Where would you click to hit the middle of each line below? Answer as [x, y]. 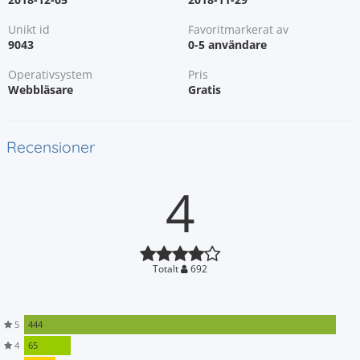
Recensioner [51, 147]
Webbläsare [41, 90]
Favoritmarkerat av [238, 29]
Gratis [205, 90]
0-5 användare [227, 45]
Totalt [167, 269]
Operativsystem [50, 74]
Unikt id [29, 29]
